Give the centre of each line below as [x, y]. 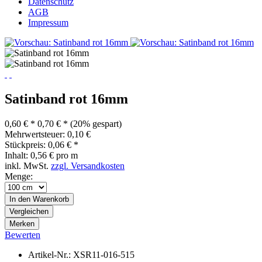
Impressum [48, 23]
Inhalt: [18, 155]
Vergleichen [29, 211]
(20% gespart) [96, 123]
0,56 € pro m [54, 155]
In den [20, 199]
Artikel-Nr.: [51, 254]
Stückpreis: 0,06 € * [42, 144]
